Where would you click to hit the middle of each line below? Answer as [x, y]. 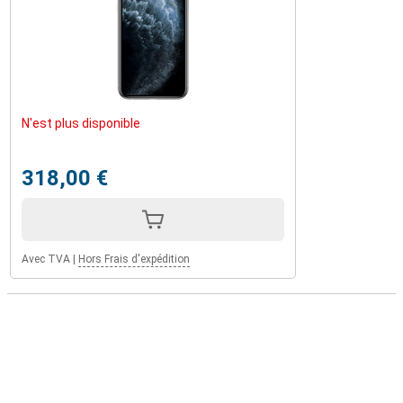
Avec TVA [46, 259]
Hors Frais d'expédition [134, 259]
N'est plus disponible [81, 123]
